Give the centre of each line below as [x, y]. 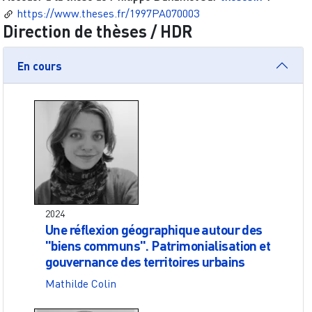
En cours [40, 65]
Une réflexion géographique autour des [154, 230]
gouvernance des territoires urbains [145, 262]
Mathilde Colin [81, 284]
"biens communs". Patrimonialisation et [158, 246]
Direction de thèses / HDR [97, 31]
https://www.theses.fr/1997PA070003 [108, 14]
